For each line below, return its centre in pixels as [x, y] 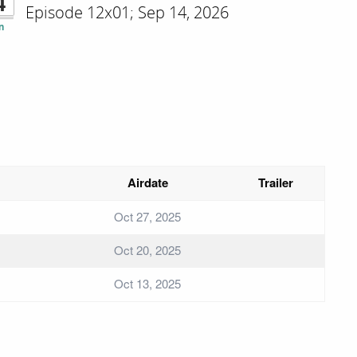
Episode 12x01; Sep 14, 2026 [127, 12]
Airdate [147, 182]
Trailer [275, 182]
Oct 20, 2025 [147, 250]
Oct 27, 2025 [147, 216]
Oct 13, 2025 [147, 283]
